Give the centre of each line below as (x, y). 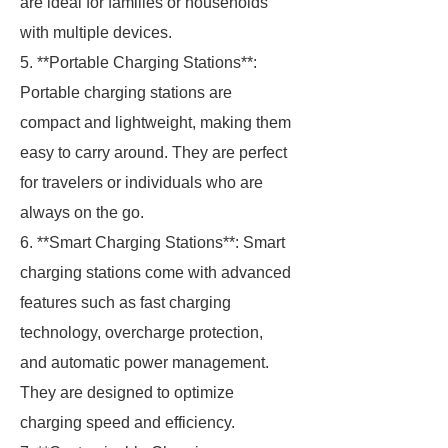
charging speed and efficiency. (127, 422)
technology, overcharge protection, (141, 332)
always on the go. (82, 212)
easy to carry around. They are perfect (153, 152)
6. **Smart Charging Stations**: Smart (152, 242)
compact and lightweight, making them (155, 122)
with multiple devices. (96, 32)
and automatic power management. (144, 362)
